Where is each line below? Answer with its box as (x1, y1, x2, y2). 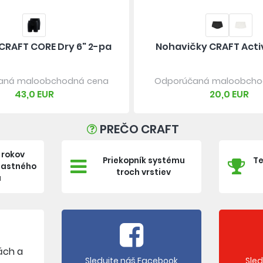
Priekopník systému (102, 154, 185, 166)
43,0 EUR (14, 87, 54, 101)
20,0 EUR (209, 87, 249, 101)
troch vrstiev (116, 166, 171, 178)
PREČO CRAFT (100, 120, 179, 137)
